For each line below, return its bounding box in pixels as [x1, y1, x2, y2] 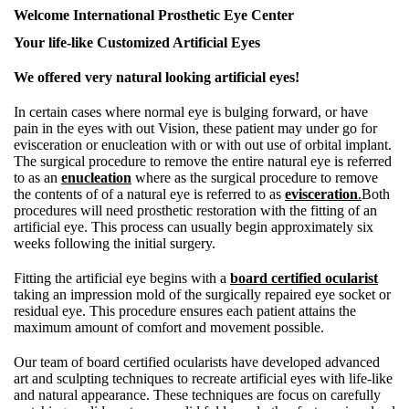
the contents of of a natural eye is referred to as [14, 186, 285, 202]
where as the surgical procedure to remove [131, 170, 378, 185]
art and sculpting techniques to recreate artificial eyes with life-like [14, 371, 393, 386]
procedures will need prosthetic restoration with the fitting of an [14, 203, 377, 218]
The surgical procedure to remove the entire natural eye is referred [14, 153, 392, 169]
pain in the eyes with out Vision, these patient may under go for [14, 121, 377, 136]
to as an [14, 170, 61, 185]
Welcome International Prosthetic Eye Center [14, 7, 294, 23]
